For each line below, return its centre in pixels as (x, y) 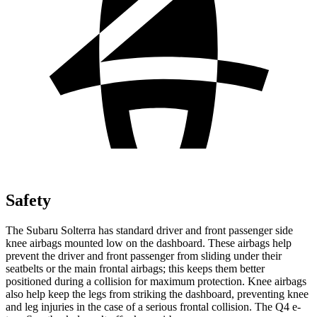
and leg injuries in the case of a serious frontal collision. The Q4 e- (153, 306)
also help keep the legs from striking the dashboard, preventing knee (157, 294)
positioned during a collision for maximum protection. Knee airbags (156, 281)
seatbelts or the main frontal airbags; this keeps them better (135, 268)
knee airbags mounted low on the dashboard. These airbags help (149, 243)
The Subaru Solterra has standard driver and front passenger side (149, 230)
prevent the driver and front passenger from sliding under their (144, 255)
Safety (28, 200)
